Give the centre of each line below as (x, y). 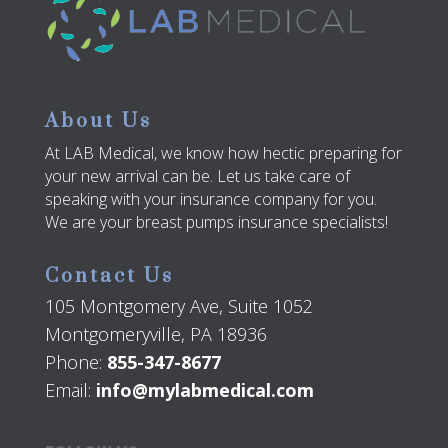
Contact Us (109, 277)
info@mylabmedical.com (204, 390)
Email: (70, 390)
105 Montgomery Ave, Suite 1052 (178, 306)
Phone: (75, 362)
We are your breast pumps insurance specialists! (216, 222)
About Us (98, 122)
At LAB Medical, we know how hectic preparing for (223, 153)
